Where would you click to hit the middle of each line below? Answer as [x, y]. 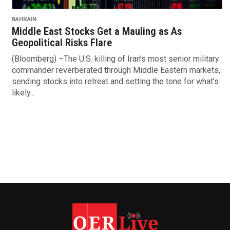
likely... [23, 92]
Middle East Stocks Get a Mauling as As [97, 31]
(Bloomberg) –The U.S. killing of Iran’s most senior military [115, 59]
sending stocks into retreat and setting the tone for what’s [115, 81]
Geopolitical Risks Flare [62, 42]
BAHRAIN [24, 19]
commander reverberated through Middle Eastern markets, [116, 70]
